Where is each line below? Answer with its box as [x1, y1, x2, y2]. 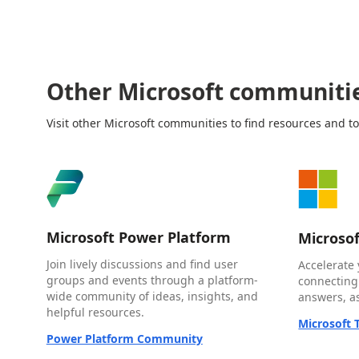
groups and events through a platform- [46, 272, 258, 288]
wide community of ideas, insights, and [46, 288, 258, 304]
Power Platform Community [46, 330, 203, 346]
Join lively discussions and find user [46, 256, 238, 272]
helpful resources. [46, 304, 144, 320]
